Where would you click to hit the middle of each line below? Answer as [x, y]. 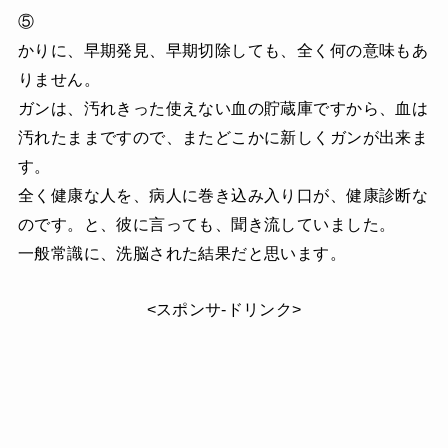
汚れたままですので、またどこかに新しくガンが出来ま [223, 137]
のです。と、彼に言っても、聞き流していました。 [206, 224]
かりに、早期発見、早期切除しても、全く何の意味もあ [223, 50]
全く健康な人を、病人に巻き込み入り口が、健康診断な [223, 195]
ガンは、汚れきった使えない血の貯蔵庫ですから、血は [223, 108]
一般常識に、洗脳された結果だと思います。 [182, 253]
